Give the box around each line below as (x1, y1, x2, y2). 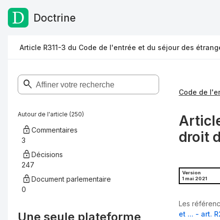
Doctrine (33, 11, 76, 24)
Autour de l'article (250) (18, 110, 84, 118)
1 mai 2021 (182, 176, 207, 182)
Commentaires (31, 126, 78, 134)
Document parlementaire (31, 175, 111, 183)
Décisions (31, 150, 63, 159)
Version (182, 170, 201, 176)
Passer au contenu (13, 14, 81, 24)
